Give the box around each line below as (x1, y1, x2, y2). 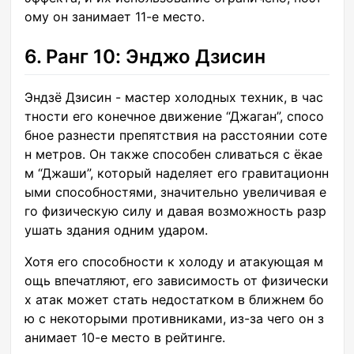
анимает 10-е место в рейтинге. (24, 330, 225, 346)
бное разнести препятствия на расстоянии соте (24, 127, 327, 144)
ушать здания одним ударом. (24, 222, 208, 239)
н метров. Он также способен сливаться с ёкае (24, 146, 322, 163)
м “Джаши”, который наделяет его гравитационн (24, 165, 329, 182)
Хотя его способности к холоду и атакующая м (24, 254, 323, 270)
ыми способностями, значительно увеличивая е (24, 184, 326, 201)
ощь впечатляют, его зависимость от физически (24, 273, 329, 289)
